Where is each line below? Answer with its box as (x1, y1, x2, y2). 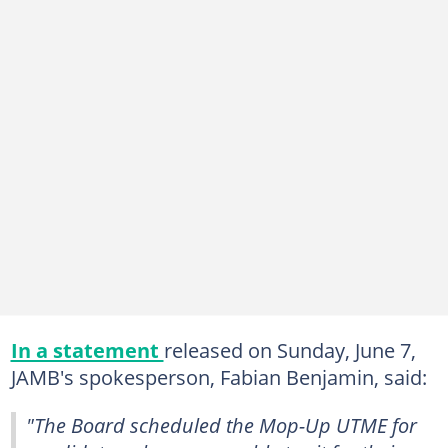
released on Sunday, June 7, (163, 335, 416, 364)
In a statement (10, 335, 164, 364)
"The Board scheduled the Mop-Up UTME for (26, 410, 417, 439)
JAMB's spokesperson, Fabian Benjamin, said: (10, 362, 427, 391)
